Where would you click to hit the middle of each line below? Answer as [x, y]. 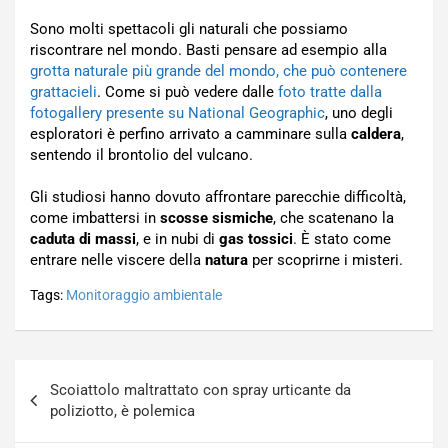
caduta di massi [83, 239]
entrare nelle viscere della [117, 260]
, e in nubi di [177, 239]
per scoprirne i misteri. [325, 260]
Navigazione [82, 374]
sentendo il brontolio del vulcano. [141, 155]
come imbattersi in [95, 218]
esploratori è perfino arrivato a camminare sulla [190, 134]
